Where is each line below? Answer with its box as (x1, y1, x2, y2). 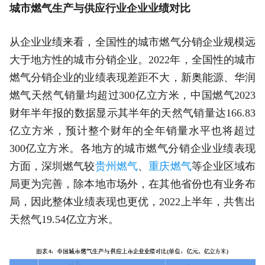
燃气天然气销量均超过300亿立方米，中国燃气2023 (9, 89, 256, 101)
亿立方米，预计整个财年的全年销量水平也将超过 (9, 124, 256, 137)
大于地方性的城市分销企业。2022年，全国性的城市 (9, 53, 256, 66)
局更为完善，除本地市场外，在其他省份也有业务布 (9, 177, 256, 190)
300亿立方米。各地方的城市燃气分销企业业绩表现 (9, 142, 256, 154)
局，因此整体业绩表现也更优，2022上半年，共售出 (9, 195, 256, 208)
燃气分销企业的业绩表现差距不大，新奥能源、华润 (9, 71, 256, 83)
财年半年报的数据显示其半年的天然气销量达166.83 (9, 106, 256, 119)
